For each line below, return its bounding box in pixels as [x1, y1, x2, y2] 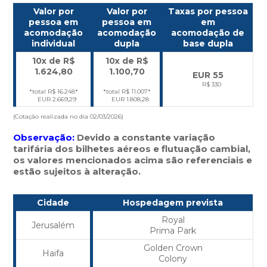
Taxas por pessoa [167, 6, 248, 17]
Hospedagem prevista [123, 197, 223, 208]
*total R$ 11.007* [103, 88, 151, 95]
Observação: [13, 132, 75, 143]
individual [32, 38, 76, 49]
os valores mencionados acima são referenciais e [13, 154, 253, 166]
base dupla [182, 38, 233, 49]
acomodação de [171, 27, 245, 38]
